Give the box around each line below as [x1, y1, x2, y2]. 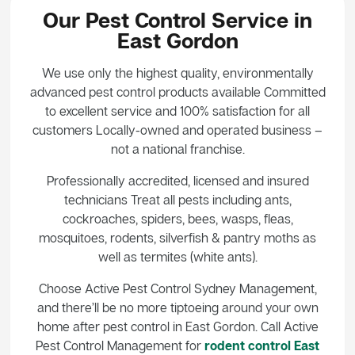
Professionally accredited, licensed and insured [46, 172, 309, 189]
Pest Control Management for [36, 337, 204, 353]
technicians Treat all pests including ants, [63, 191, 292, 208]
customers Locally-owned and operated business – [32, 121, 323, 138]
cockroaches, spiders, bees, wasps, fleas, [62, 210, 293, 227]
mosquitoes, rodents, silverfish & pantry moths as [39, 229, 316, 246]
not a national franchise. [110, 140, 245, 157]
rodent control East [204, 337, 319, 353]
